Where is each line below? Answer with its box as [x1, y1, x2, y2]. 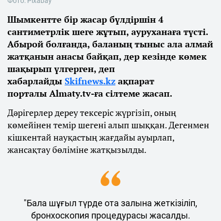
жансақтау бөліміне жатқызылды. [7, 143, 148, 155]
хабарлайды [7, 74, 65, 87]
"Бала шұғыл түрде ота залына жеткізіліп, [24, 197, 197, 208]
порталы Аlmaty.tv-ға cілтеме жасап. [7, 87, 172, 99]
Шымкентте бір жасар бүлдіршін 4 [7, 13, 163, 25]
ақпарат [115, 74, 154, 87]
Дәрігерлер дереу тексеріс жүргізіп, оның [7, 106, 176, 118]
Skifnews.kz [65, 74, 115, 87]
